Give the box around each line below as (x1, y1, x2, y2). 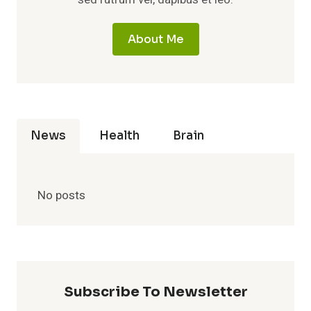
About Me (127, 31, 184, 47)
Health (99, 128, 140, 143)
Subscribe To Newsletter (63, 283, 248, 301)
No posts (37, 186, 85, 204)
